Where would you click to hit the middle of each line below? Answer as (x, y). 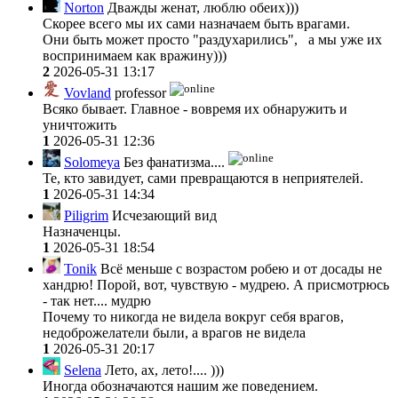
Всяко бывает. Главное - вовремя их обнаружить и (195, 109)
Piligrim (86, 216)
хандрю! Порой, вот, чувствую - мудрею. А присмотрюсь (216, 285)
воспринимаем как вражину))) (135, 56)
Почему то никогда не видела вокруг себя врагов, (193, 317)
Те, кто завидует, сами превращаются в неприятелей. (203, 179)
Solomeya (92, 163)
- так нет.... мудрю (97, 301)
